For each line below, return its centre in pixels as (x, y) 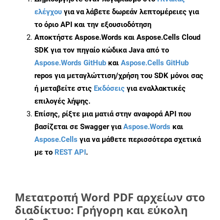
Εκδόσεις (109, 89)
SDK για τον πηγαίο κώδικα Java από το (102, 50)
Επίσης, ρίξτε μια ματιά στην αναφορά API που (113, 114)
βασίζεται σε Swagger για (79, 127)
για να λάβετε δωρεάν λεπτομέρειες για (130, 12)
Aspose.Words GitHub (70, 63)
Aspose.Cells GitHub (155, 63)
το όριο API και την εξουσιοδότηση (93, 25)
